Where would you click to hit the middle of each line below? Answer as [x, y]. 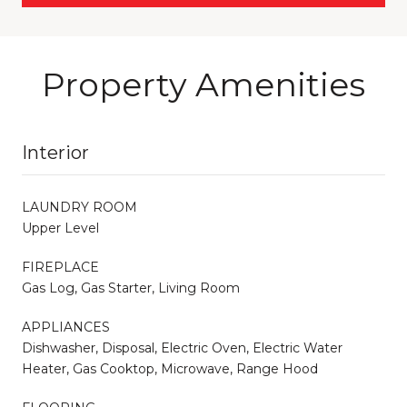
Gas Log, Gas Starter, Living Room [131, 288]
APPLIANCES [66, 327]
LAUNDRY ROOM [79, 207]
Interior [55, 152]
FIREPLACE [60, 267]
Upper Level [60, 228]
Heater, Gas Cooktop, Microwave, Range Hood [170, 368]
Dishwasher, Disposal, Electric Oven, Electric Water [182, 347]
